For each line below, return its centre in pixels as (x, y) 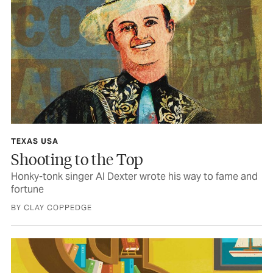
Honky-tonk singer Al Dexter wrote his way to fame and (134, 177)
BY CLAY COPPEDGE (51, 208)
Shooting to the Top (77, 159)
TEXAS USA (35, 141)
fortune (27, 190)
